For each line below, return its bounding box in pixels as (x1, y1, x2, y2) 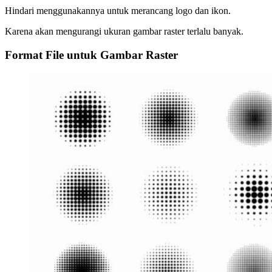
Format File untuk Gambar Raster (5, 49, 178, 62)
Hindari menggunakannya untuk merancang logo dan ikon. (5, 5, 231, 16)
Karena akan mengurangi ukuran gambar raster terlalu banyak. (5, 26, 243, 37)
